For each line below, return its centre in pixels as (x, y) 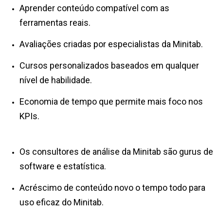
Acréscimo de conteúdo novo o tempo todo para (112, 187)
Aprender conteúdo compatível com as (94, 8)
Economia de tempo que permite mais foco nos (111, 101)
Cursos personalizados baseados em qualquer (109, 65)
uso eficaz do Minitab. (64, 202)
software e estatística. (64, 166)
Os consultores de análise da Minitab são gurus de (116, 151)
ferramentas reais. (55, 22)
